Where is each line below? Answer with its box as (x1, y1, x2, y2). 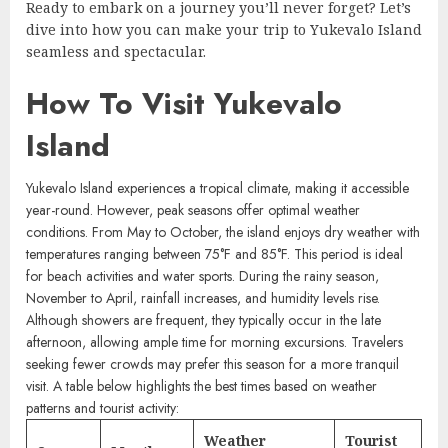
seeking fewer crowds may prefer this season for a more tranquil (26, 353, 399, 374)
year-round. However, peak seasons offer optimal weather (26, 199, 360, 220)
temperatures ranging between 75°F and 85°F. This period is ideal (26, 243, 403, 264)
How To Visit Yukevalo (26, 81, 342, 125)
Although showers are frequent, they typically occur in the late (26, 309, 381, 330)
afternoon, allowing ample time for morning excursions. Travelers (26, 331, 403, 352)
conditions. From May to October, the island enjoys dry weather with (26, 221, 420, 242)
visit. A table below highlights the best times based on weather (26, 375, 377, 396)
